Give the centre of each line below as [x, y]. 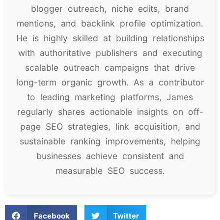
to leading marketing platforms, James [110, 97]
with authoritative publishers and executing [110, 53]
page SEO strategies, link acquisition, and [110, 127]
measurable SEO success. [110, 171]
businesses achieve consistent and [110, 156]
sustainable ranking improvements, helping [110, 141]
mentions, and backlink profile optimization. [110, 24]
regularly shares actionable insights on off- [110, 112]
